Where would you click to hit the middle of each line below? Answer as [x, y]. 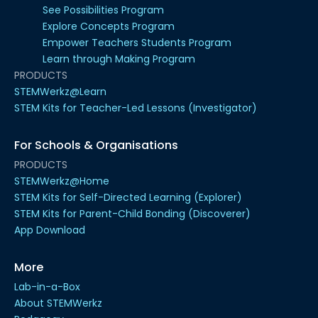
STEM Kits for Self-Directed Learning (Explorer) [128, 197]
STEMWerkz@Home [62, 181]
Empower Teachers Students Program [137, 42]
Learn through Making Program [119, 59]
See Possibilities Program [103, 10]
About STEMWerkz [58, 303]
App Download [50, 230]
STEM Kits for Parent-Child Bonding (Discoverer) [132, 213]
